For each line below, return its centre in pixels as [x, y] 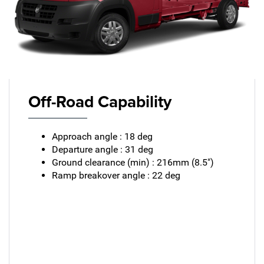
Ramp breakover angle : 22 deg [116, 175]
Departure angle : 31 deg [102, 149]
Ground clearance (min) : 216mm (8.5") [133, 162]
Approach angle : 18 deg [102, 136]
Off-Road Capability [100, 101]
